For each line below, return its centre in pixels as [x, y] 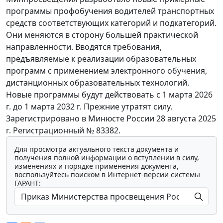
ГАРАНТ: [28, 183]
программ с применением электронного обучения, [107, 71]
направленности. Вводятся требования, [84, 47]
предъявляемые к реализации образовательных [101, 59]
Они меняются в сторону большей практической [102, 35]
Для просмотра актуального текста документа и [97, 149]
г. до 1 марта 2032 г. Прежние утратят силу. [89, 107]
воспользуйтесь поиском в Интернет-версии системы [107, 175]
